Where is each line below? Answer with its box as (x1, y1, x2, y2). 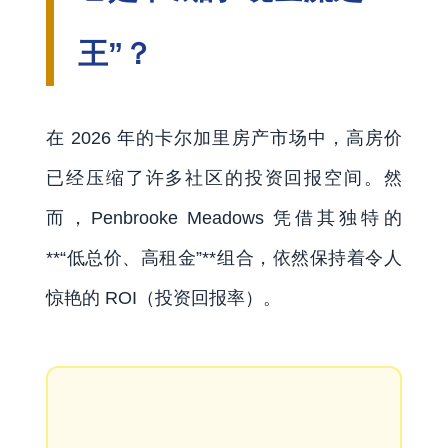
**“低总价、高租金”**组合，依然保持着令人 (46, 247, 402, 268)
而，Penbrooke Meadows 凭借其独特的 (46, 207, 402, 228)
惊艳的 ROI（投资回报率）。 (46, 287, 282, 308)
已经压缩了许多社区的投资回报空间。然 (46, 167, 402, 188)
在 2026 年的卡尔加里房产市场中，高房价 (46, 127, 402, 148)
